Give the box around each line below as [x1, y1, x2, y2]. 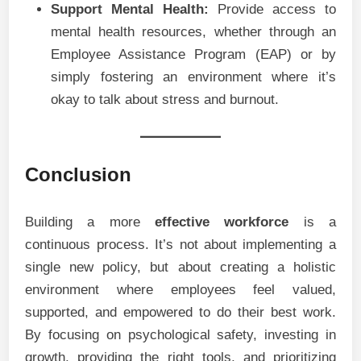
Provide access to [209, 2, 336, 17]
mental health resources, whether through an [51, 24, 336, 39]
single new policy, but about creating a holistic [25, 259, 336, 275]
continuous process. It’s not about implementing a [25, 237, 336, 252]
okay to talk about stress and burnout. [51, 92, 280, 107]
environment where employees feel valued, [25, 282, 336, 297]
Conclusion [25, 164, 132, 185]
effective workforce [155, 214, 289, 230]
